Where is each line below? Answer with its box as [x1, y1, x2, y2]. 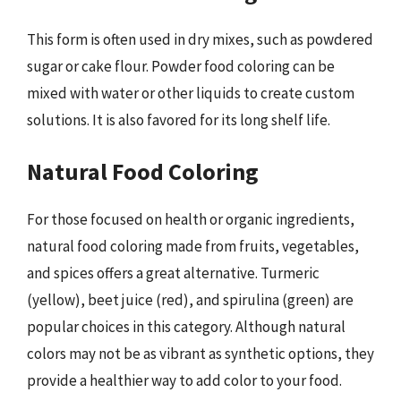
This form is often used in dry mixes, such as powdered [27, 29, 373, 49]
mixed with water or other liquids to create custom [27, 82, 354, 103]
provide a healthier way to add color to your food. [27, 371, 342, 390]
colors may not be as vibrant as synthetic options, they [27, 344, 374, 363]
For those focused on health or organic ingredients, [27, 209, 354, 229]
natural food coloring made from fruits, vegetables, [27, 236, 359, 256]
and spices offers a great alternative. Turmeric [27, 263, 320, 283]
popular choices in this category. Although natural [27, 317, 346, 337]
